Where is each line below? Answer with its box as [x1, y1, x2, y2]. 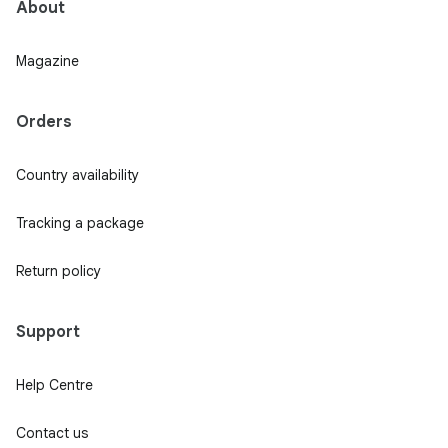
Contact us [16, 424, 88, 442]
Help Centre [16, 376, 93, 394]
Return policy [16, 262, 101, 280]
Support [16, 322, 80, 342]
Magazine [16, 52, 79, 70]
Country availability [16, 166, 139, 184]
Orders [16, 112, 72, 132]
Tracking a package [16, 214, 144, 232]
